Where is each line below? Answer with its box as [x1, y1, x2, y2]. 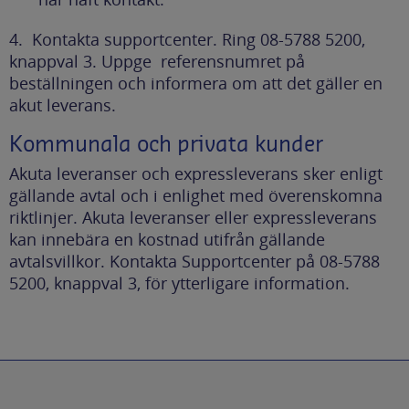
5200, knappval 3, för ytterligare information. [9, 271, 350, 294]
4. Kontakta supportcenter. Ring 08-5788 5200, [9, 27, 365, 50]
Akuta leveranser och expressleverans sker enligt [9, 162, 383, 184]
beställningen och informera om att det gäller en [9, 71, 383, 94]
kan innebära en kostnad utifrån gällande [9, 227, 325, 250]
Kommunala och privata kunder [9, 133, 323, 155]
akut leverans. [9, 93, 121, 116]
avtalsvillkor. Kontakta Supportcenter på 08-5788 [9, 249, 380, 272]
